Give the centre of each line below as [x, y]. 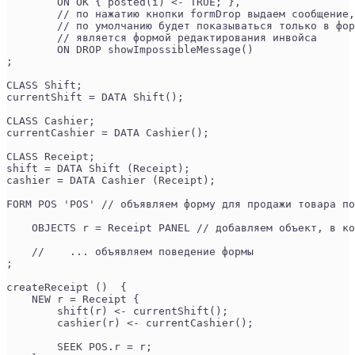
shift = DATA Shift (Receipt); [98, 168]
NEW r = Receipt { [73, 299]
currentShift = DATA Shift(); [95, 97]
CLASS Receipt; [51, 156]
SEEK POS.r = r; [79, 346]
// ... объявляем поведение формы [130, 251]
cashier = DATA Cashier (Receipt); [111, 180]
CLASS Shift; [44, 85]
